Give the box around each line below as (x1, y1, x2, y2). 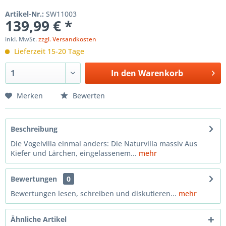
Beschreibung (11, 124, 58, 134)
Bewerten (71, 91, 105, 100)
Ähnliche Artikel (11, 214, 67, 224)
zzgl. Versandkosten (38, 35, 96, 43)
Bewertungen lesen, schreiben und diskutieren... (11, 189, 177, 198)
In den (110, 68, 136, 79)
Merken (17, 91, 43, 100)
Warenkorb (138, 68, 183, 79)
